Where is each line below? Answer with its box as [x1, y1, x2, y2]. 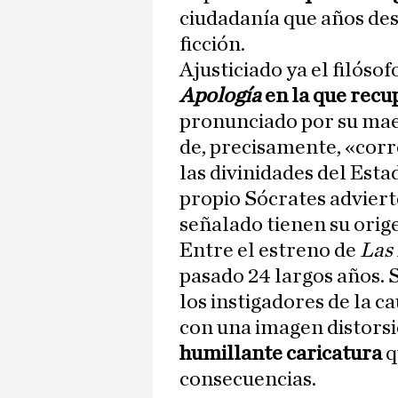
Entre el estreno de [179, 240, 360, 262]
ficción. [179, 34, 245, 56]
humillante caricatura [179, 343, 382, 365]
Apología [179, 85, 261, 107]
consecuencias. [179, 369, 316, 391]
